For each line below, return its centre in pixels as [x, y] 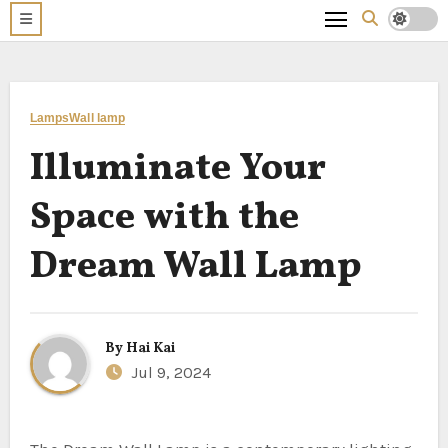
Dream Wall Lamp [195, 267]
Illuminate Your [177, 169]
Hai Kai [150, 348]
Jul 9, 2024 [168, 372]
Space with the [164, 218]
